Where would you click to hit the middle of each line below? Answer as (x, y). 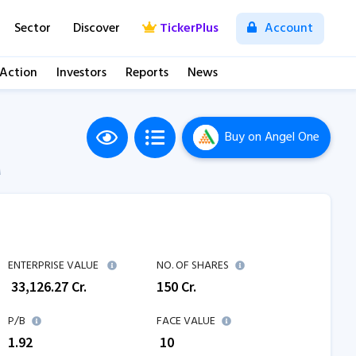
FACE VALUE (186, 321)
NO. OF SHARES (193, 266)
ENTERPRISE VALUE (53, 266)
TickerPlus (189, 28)
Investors (81, 73)
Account (287, 28)
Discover (97, 28)
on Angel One (282, 137)
